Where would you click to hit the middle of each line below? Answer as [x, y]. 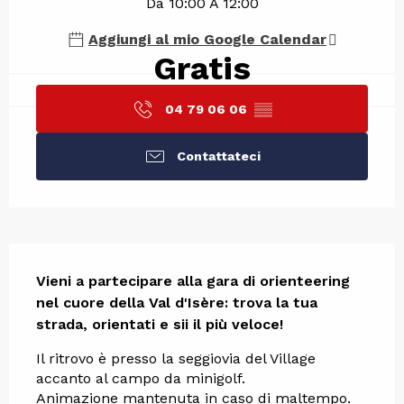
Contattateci [218, 156]
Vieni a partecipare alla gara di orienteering [193, 280]
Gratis [202, 69]
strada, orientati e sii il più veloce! [160, 324]
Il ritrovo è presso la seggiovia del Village [176, 358]
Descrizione [90, 263]
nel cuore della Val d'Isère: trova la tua [177, 302]
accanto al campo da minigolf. [141, 378]
